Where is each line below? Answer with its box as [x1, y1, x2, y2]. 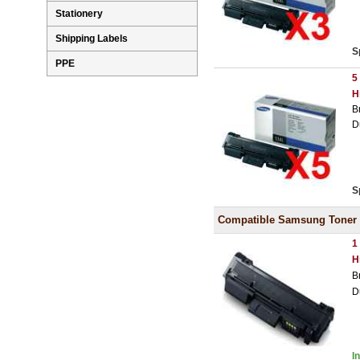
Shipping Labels [55, 33, 128, 45]
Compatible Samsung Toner [218, 214, 357, 227]
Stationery [55, 8, 103, 20]
